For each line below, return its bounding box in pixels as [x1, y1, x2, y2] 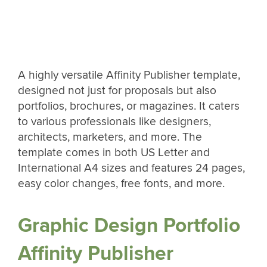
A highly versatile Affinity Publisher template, [18, 68, 240, 83]
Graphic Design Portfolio [18, 213, 240, 238]
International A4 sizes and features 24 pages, [18, 161, 245, 176]
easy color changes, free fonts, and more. [18, 176, 225, 191]
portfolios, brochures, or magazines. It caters [18, 99, 240, 114]
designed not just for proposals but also [18, 83, 216, 98]
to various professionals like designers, [18, 114, 211, 129]
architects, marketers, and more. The [18, 130, 202, 145]
